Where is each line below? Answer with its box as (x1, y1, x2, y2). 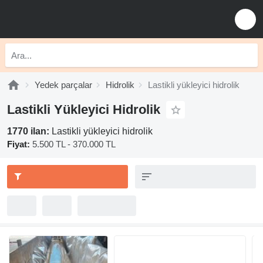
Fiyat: (7, 139, 30, 149)
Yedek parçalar (35, 80, 92, 90)
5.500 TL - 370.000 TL (32, 139, 116, 149)
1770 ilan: (7, 126, 52, 136)
